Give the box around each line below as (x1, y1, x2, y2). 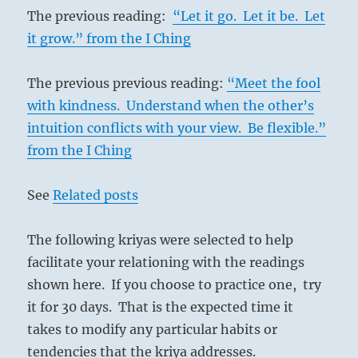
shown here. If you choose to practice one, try (27, 276, 322, 293)
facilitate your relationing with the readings (27, 254, 305, 271)
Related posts (53, 187, 139, 204)
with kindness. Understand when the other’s (27, 97, 315, 114)
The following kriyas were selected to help (27, 232, 294, 249)
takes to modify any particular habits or (27, 321, 278, 338)
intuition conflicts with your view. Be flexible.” (27, 120, 327, 137)
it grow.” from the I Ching (27, 30, 192, 47)
